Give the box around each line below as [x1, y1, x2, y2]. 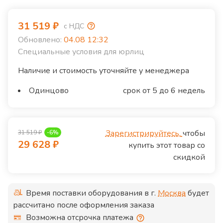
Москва [158, 188, 186, 199]
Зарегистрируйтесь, [105, 128, 181, 139]
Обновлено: [18, 34, 62, 46]
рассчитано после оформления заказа [13, 200, 154, 211]
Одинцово [29, 85, 69, 97]
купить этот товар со [128, 140, 205, 151]
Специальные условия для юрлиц [18, 46, 144, 58]
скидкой [173, 152, 205, 163]
